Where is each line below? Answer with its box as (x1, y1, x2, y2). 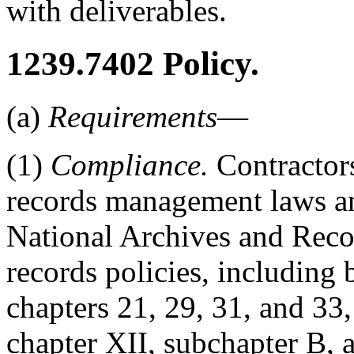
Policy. (154, 45, 259, 83)
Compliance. (51, 147, 209, 182)
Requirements (48, 99, 217, 134)
